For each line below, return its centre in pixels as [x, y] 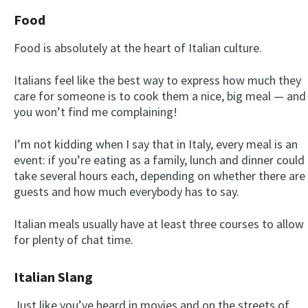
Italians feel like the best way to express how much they [157, 80]
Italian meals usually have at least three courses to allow [159, 224]
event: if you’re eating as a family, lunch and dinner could [159, 160]
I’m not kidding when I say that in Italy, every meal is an [156, 144]
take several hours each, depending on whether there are [159, 176]
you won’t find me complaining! [96, 112]
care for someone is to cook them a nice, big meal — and [160, 96]
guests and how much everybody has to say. [126, 192]
